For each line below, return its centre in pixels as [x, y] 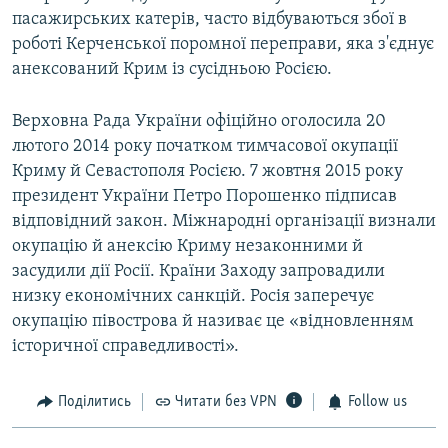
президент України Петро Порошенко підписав [204, 197]
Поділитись [94, 402]
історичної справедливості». [125, 347]
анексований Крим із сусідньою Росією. [172, 70]
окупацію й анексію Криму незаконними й [187, 247]
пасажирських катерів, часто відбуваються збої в [209, 20]
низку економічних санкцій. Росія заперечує [193, 297]
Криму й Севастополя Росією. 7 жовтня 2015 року [207, 172]
